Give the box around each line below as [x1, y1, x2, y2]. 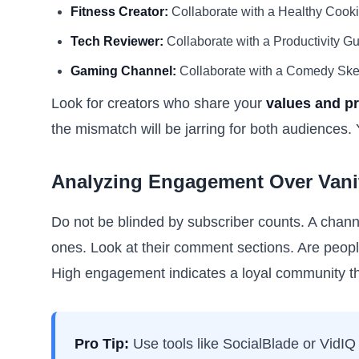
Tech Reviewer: [71, 34, 163, 48]
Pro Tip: [75, 336, 129, 352]
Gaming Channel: [71, 64, 176, 78]
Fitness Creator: [71, 5, 168, 18]
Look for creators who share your [51, 95, 266, 111]
